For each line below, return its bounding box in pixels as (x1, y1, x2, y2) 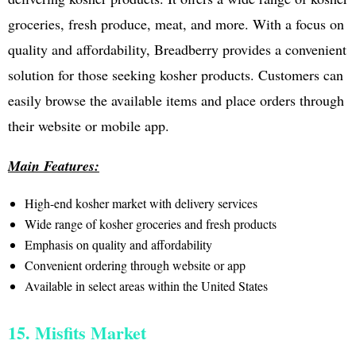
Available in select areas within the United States (24, 277, 268, 295)
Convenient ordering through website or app (24, 257, 246, 274)
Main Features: (8, 156, 99, 176)
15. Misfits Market (8, 319, 146, 346)
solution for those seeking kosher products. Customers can (8, 65, 343, 85)
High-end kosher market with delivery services (24, 195, 257, 212)
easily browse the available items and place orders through (8, 91, 344, 110)
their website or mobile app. (8, 116, 169, 136)
